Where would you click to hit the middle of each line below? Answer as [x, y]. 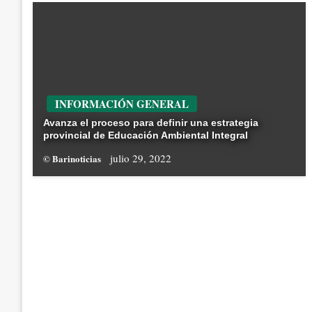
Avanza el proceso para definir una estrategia [151, 123]
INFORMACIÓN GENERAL [122, 104]
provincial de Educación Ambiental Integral [146, 135]
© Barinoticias [73, 159]
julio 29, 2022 [141, 158]
